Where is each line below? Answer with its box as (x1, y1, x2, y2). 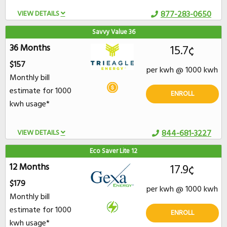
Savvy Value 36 (92, 27, 135, 37)
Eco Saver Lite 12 (90, 146, 137, 157)
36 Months (10, 41, 51, 56)
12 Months (10, 160, 50, 175)
